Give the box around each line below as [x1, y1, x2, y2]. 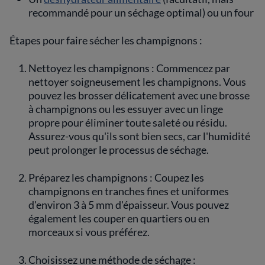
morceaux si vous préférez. [28, 225, 150, 238]
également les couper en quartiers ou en [28, 212, 209, 225]
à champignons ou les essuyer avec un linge [28, 102, 223, 115]
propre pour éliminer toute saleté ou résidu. [28, 116, 227, 129]
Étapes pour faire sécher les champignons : [9, 34, 202, 47]
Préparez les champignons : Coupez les [28, 171, 204, 184]
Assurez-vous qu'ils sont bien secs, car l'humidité [28, 130, 250, 143]
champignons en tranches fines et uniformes [28, 185, 229, 198]
